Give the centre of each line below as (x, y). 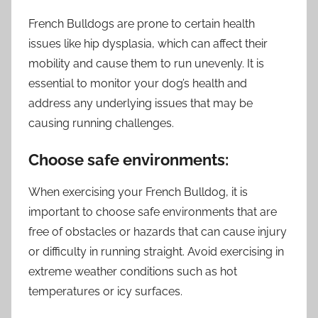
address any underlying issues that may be (141, 104)
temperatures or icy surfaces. (105, 291)
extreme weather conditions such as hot (133, 271)
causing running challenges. (101, 124)
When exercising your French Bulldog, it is (138, 192)
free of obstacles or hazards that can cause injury (158, 231)
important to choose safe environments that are (153, 212)
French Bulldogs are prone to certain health (142, 24)
